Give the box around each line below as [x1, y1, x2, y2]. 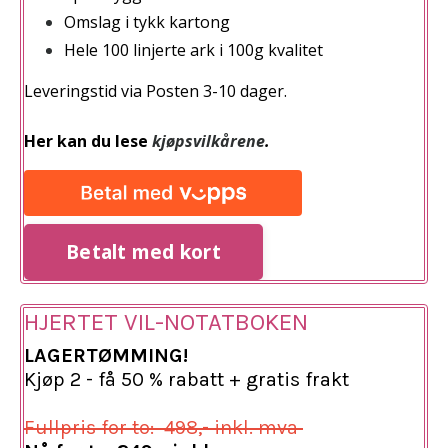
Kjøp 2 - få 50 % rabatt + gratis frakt [24, 367, 349, 391]
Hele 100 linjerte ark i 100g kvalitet [64, 38, 323, 61]
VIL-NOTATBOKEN [124, 307, 308, 336]
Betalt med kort [66, 237, 221, 265]
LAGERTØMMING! [24, 343, 188, 367]
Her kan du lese [24, 129, 152, 152]
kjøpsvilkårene [152, 129, 265, 152]
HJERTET [24, 307, 118, 336]
